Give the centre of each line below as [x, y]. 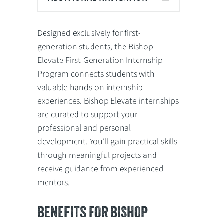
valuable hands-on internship [90, 87]
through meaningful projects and [97, 155]
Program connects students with [96, 74]
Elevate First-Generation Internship [100, 60]
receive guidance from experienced [101, 169]
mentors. [54, 182]
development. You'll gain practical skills [108, 142]
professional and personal [84, 128]
